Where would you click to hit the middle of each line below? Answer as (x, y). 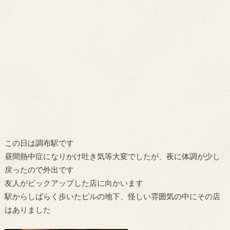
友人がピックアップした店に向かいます (74, 183)
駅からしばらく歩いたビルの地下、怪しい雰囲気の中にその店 (112, 196)
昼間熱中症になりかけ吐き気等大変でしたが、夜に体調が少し (112, 156)
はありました (27, 210)
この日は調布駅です (39, 143)
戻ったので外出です (39, 170)
